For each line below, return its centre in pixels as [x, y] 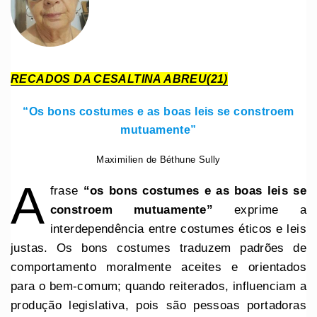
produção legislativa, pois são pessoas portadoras [158, 306]
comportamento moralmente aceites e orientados [158, 267]
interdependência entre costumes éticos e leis [178, 229]
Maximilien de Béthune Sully [158, 160]
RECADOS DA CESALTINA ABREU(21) [119, 79]
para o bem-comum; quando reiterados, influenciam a [158, 287]
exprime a [260, 210]
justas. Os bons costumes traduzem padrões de [158, 248]
